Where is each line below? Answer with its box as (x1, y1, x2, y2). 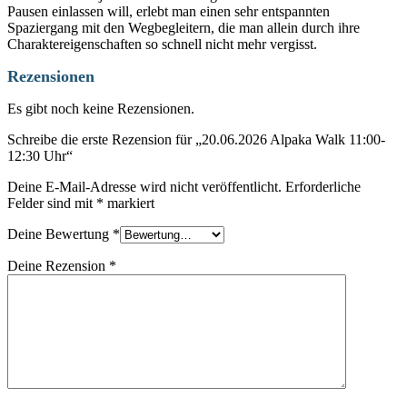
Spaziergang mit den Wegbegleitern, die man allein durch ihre (7, 20, 360, 36)
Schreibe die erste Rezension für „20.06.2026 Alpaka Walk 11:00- (7, 132, 385, 148)
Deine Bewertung (7, 226, 113, 243)
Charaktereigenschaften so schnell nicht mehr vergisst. (7, 36, 317, 53)
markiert (104, 195, 154, 212)
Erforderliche (285, 179, 361, 195)
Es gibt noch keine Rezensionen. (7, 101, 194, 117)
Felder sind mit (7, 195, 96, 212)
